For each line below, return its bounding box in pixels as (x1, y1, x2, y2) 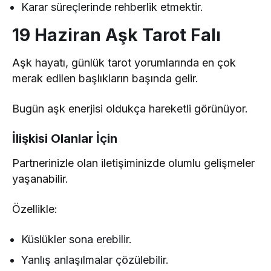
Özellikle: (12, 203, 57, 216)
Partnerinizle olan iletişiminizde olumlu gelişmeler (12, 157, 255, 170)
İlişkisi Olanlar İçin (12, 131, 117, 146)
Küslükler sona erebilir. (21, 233, 132, 246)
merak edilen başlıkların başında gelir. (12, 72, 199, 85)
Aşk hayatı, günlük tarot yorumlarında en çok (12, 56, 237, 70)
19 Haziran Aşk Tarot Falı (12, 25, 221, 46)
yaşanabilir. (12, 172, 68, 186)
